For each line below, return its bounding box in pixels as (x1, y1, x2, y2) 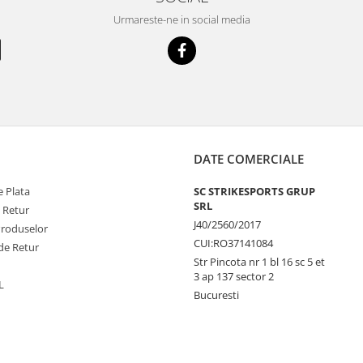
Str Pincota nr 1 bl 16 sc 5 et (194, 254, 325, 269)
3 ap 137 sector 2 (194, 268, 274, 284)
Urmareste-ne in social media (113, 11, 250, 27)
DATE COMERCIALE (194, 150, 304, 167)
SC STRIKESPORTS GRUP (194, 183, 315, 199)
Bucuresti (194, 287, 239, 302)
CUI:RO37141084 (194, 235, 273, 250)
